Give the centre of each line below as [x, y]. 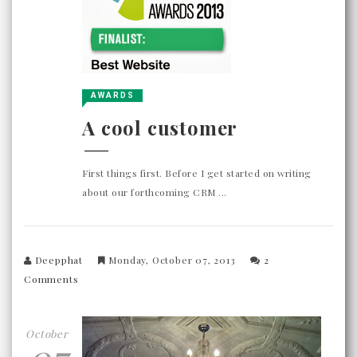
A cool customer [160, 127]
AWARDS [113, 95]
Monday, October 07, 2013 [172, 259]
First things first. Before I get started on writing [197, 173]
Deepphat [59, 259]
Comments [51, 279]
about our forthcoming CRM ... [155, 192]
